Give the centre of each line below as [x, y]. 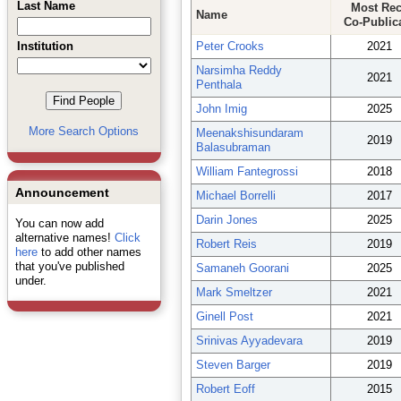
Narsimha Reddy [239, 70]
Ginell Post [224, 316]
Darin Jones [226, 220]
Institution [45, 46]
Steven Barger [233, 365]
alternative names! [64, 238]
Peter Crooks [230, 46]
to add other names [89, 252]
